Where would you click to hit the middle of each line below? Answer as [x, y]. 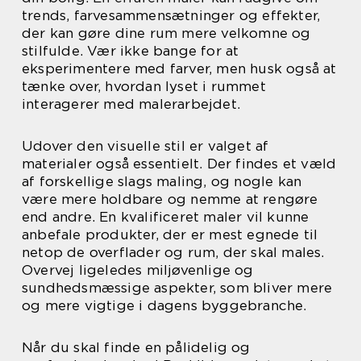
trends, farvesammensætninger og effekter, [171, 16]
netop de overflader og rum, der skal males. [173, 253]
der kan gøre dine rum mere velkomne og [166, 33]
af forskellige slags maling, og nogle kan [162, 182]
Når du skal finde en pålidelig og [136, 348]
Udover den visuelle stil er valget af [145, 146]
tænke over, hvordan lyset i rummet [144, 87]
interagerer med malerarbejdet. [131, 104]
